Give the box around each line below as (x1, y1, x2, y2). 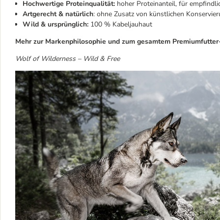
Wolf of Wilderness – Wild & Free (15, 54, 120, 63)
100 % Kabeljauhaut (88, 20, 152, 29)
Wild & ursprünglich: (23, 20, 88, 29)
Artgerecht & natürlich (23, 9, 93, 19)
